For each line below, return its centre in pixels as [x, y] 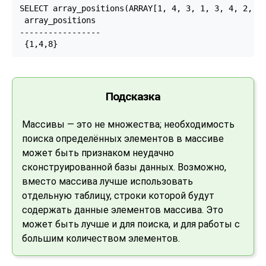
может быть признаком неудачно [98, 153]
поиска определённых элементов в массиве [123, 138]
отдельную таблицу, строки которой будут [118, 195]
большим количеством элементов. [101, 238]
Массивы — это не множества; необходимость [128, 124]
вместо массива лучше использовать [107, 181]
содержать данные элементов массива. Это [123, 210]
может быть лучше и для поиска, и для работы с [131, 224]
